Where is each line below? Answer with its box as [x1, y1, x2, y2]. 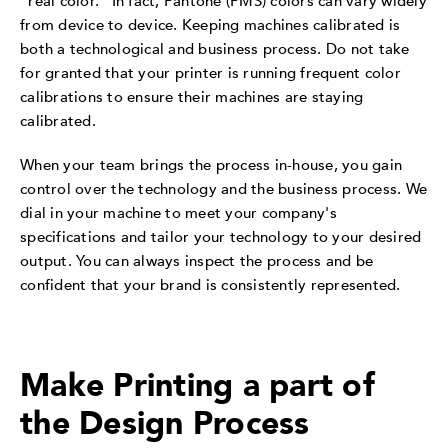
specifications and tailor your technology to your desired [20, 226, 422, 247]
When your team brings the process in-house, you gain [20, 154, 402, 175]
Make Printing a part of [20, 364, 375, 409]
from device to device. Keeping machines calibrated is [20, 14, 401, 35]
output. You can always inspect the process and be [20, 250, 374, 271]
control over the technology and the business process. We [20, 178, 427, 199]
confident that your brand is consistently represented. [20, 274, 405, 295]
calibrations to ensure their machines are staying [20, 86, 364, 107]
